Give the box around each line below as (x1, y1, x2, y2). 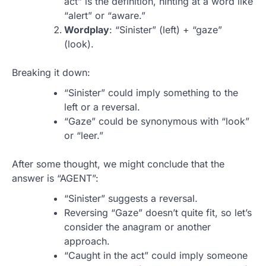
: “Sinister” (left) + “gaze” (109, 24, 222, 36)
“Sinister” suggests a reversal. (64, 192, 198, 205)
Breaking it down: (12, 66, 90, 79)
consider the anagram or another (64, 221, 211, 233)
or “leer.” (64, 129, 103, 142)
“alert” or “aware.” (64, 9, 145, 22)
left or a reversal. (64, 101, 140, 113)
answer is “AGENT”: (12, 172, 99, 185)
